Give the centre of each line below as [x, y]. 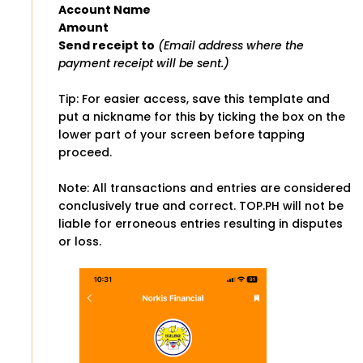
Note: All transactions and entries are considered [205, 188]
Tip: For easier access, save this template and [194, 98]
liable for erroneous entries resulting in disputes [201, 223]
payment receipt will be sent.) [144, 63]
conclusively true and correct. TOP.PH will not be [201, 205]
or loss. [80, 241]
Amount [83, 27]
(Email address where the [231, 45]
